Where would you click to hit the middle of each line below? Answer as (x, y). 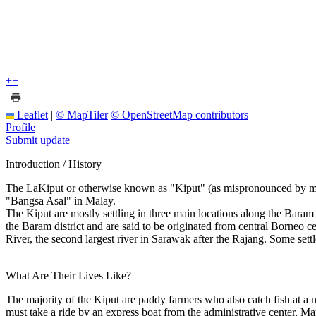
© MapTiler (82, 114)
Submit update (38, 140)
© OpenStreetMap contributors (180, 114)
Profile (20, 127)
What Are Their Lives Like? (68, 275)
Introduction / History (54, 164)
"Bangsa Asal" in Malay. (61, 200)
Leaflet (31, 114)
